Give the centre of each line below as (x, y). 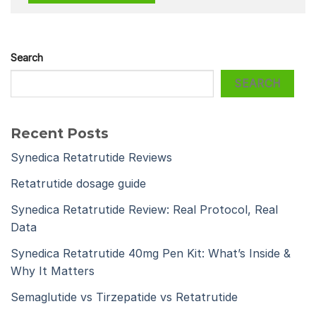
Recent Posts (60, 134)
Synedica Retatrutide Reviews (91, 158)
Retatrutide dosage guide (78, 184)
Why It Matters (53, 271)
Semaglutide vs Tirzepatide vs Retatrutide (124, 297)
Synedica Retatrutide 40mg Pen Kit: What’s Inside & (151, 254)
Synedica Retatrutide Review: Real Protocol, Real (144, 210)
